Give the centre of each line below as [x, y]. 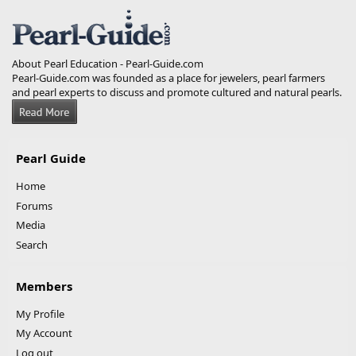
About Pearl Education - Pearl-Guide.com [108, 64]
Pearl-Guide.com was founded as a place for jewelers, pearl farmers [168, 78]
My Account [44, 333]
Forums [34, 205]
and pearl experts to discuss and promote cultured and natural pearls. [177, 92]
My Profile [40, 313]
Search [32, 244]
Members [44, 286]
